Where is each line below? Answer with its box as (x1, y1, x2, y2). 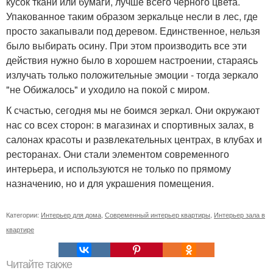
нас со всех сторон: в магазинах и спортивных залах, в (6, 117, 254, 132)
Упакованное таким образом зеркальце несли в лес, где (6, 9, 258, 23)
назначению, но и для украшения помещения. (6, 175, 214, 190)
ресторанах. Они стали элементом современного (6, 146, 229, 161)
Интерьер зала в (214, 209, 265, 219)
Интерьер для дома (41, 209, 101, 219)
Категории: (6, 209, 41, 219)
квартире (6, 224, 34, 234)
